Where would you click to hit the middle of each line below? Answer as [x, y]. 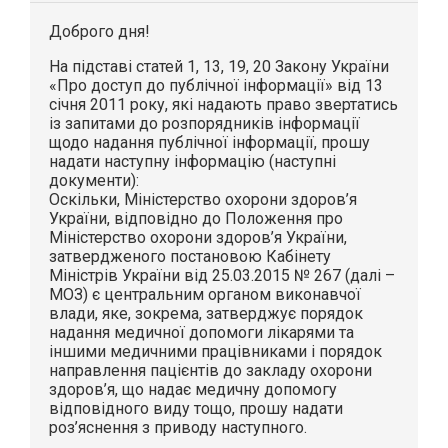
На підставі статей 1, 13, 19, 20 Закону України [219, 67]
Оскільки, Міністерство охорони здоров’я [203, 200]
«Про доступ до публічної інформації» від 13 [216, 86]
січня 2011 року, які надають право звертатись [224, 105]
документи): [94, 181]
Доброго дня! [100, 32]
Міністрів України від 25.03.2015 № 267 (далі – [222, 276]
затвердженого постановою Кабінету [190, 257]
